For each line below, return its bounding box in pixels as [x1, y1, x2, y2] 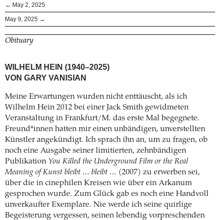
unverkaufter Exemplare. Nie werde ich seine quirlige [5, 200, 192, 209]
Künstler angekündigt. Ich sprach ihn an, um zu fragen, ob [5, 136, 208, 144]
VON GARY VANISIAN [5, 73, 86, 82]
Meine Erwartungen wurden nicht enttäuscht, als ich [5, 92, 187, 101]
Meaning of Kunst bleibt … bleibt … [5, 168, 116, 176]
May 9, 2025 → [5, 15, 45, 23]
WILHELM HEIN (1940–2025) [5, 62, 110, 71]
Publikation [5, 157, 48, 165]
